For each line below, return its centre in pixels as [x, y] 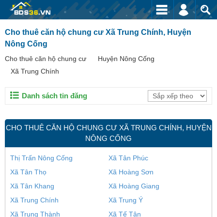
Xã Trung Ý [126, 200]
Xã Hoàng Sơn [131, 172]
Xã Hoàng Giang [134, 186]
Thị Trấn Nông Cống [41, 158]
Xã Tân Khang [32, 186]
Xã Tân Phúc [128, 158]
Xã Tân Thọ [28, 172]
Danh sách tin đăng [54, 96]
